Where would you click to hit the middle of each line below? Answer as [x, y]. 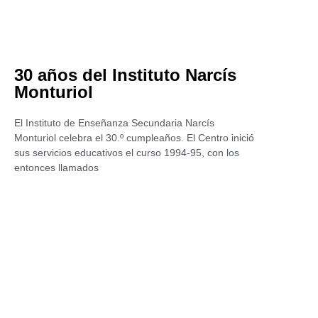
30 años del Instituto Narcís [125, 75]
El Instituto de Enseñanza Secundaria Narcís [114, 123]
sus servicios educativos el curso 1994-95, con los [127, 153]
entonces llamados [56, 168]
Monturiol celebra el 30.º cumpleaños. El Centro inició [134, 138]
